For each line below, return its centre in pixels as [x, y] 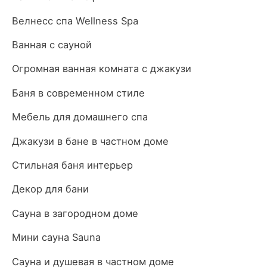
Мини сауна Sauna [56, 237]
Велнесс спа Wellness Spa [75, 21]
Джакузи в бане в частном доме [90, 141]
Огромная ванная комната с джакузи [102, 69]
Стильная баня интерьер [72, 165]
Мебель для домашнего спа [80, 117]
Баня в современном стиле [78, 93]
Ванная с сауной [52, 44]
